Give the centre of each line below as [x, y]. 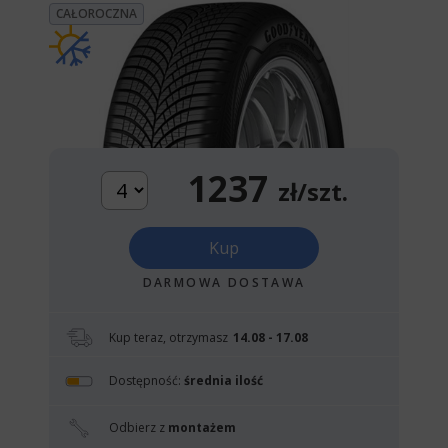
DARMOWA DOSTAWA [224, 282]
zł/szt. [312, 191]
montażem [202, 427]
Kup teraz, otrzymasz [168, 337]
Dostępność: [146, 380]
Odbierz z [138, 427]
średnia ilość [223, 380]
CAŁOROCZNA [96, 13]
